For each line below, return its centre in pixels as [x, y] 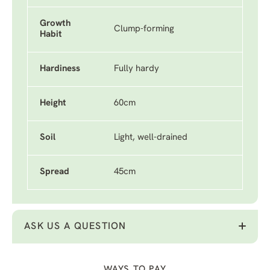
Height [53, 103]
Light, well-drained [151, 138]
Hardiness [60, 69]
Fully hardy [137, 69]
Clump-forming [144, 29]
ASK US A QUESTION [75, 227]
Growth [55, 24]
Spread [55, 172]
